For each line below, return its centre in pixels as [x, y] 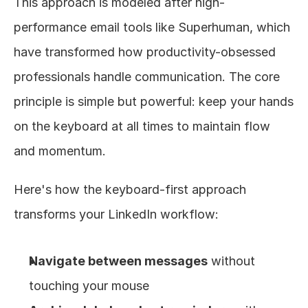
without [231, 261]
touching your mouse [89, 286]
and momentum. [60, 151]
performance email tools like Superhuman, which [152, 27]
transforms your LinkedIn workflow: [116, 214]
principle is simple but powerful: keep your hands [154, 101]
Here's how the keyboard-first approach [130, 189]
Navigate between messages [118, 261]
